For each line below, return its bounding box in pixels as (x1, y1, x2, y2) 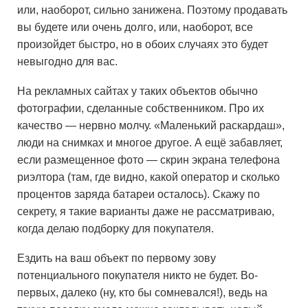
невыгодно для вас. (17, 56, 118, 67)
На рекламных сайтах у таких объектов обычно (17, 85, 258, 97)
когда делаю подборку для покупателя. (17, 223, 214, 234)
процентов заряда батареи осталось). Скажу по (17, 188, 260, 200)
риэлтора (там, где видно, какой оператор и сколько (17, 171, 280, 183)
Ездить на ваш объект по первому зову (17, 252, 216, 264)
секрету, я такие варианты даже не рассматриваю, (17, 206, 274, 217)
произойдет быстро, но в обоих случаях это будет (17, 38, 268, 50)
